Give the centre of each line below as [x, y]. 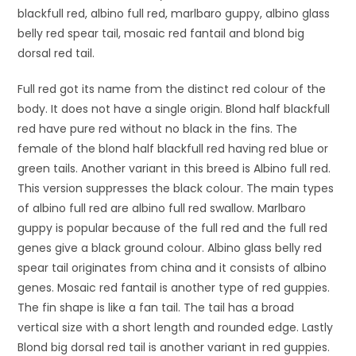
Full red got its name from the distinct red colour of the [172, 89]
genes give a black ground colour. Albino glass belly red [170, 248]
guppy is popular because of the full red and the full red [173, 228]
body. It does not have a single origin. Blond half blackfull [174, 108]
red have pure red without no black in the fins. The [158, 128]
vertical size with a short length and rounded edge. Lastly [176, 327]
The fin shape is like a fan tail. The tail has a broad [156, 307]
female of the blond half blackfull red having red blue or [173, 148]
